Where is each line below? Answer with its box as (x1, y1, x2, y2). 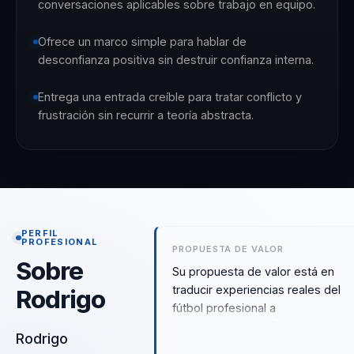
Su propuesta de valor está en (172, 265, 335, 279)
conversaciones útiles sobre (172, 319, 325, 333)
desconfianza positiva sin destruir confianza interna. (37, 53, 314, 67)
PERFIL (21, 227, 59, 239)
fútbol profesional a (172, 301, 277, 315)
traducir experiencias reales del (172, 283, 341, 297)
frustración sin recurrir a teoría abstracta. (37, 108, 254, 122)
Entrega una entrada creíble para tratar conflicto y (37, 90, 302, 104)
